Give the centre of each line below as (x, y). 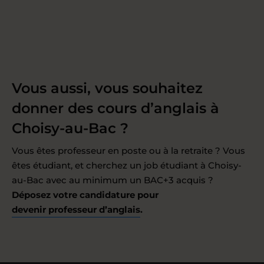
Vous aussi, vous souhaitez (107, 88)
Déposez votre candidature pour (85, 194)
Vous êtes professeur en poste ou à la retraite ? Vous (128, 150)
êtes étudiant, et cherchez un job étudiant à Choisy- (127, 165)
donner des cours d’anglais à (115, 108)
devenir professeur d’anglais (76, 209)
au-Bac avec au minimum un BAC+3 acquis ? (113, 180)
